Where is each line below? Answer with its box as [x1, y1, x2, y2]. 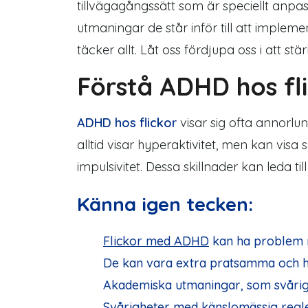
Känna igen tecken [77, 192, 248, 216]
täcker [77, 42, 114, 58]
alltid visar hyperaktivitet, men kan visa [77, 137, 302, 153]
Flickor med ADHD [103, 233, 209, 249]
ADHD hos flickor [77, 115, 177, 131]
